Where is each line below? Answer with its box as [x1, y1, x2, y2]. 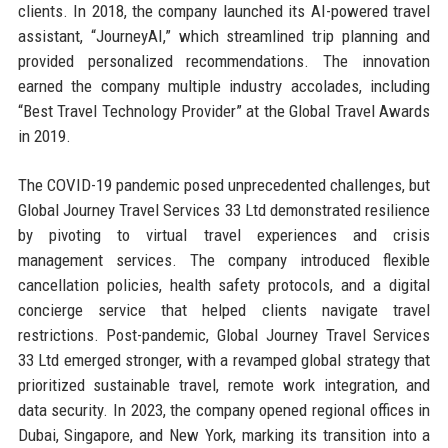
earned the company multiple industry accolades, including [17, 75, 431, 96]
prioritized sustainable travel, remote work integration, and [17, 374, 431, 395]
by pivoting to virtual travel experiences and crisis [17, 224, 431, 245]
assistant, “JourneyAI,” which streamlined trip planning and [17, 25, 431, 46]
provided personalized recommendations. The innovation [17, 50, 431, 71]
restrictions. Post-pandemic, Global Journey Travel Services [17, 324, 431, 345]
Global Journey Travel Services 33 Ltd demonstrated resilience [17, 199, 431, 220]
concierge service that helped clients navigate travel [17, 299, 431, 320]
